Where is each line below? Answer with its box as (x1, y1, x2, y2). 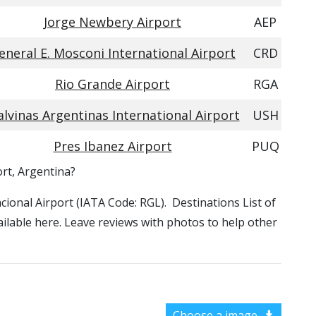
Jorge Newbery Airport (44, 13, 181, 30)
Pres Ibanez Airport (53, 138, 172, 154)
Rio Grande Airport (55, 75, 170, 92)
